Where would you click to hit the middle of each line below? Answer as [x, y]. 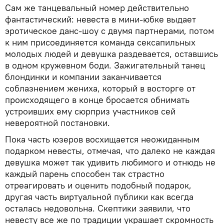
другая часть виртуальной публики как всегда [99, 197]
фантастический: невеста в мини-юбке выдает [100, 19]
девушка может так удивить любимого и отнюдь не [110, 162]
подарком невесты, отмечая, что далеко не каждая [110, 151]
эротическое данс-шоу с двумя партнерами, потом [109, 31]
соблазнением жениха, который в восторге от [100, 88]
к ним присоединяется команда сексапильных [100, 42]
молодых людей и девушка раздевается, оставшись [111, 54]
